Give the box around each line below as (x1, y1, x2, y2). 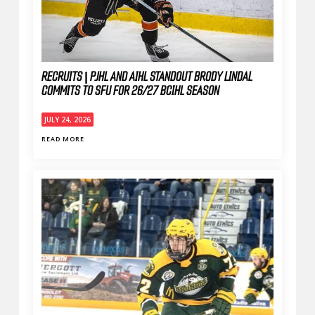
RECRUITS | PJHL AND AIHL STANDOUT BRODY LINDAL (41, 71, 252, 84)
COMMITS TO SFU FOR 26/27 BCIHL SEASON (41, 85, 219, 98)
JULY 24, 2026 (44, 115, 91, 124)
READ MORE (41, 134, 84, 143)
